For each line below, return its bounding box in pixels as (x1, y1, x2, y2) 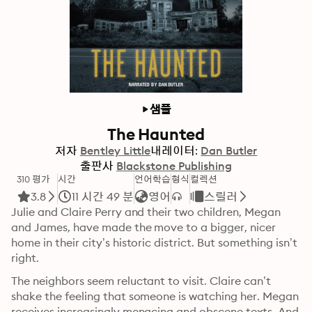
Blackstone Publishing (116, 159, 232, 173)
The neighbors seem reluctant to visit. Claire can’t (11, 274, 271, 288)
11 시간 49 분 (71, 189, 134, 203)
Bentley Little (79, 143, 151, 157)
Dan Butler (201, 143, 258, 157)
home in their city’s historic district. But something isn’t (11, 235, 297, 249)
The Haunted (107, 124, 205, 144)
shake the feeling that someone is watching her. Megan (11, 289, 299, 303)
